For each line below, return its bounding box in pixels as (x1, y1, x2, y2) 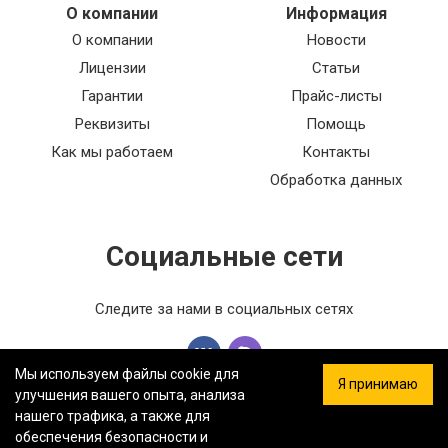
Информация (285, 4, 387, 24)
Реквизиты (74, 115, 150, 134)
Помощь (306, 115, 366, 134)
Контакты (302, 143, 370, 162)
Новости (306, 31, 366, 50)
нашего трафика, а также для (15, 408, 210, 424)
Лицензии (78, 59, 146, 78)
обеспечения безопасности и (15, 429, 208, 445)
